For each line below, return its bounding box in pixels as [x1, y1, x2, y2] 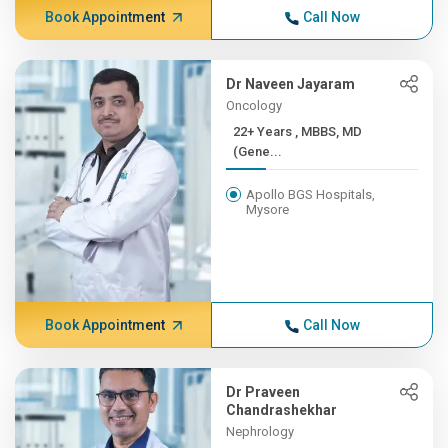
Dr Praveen [226, 384, 301, 400]
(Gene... [233, 144, 283, 159]
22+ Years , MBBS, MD [233, 124, 296, 139]
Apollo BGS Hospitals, [246, 187, 376, 202]
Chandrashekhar [226, 402, 338, 418]
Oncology [226, 98, 283, 113]
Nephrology [226, 424, 295, 439]
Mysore [246, 202, 290, 217]
